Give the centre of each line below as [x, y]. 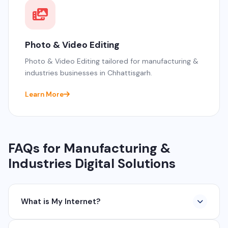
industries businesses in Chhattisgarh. [89, 73]
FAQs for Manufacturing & [89, 148]
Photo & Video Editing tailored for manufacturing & [112, 61]
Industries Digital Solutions [92, 163]
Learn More [44, 94]
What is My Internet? [61, 201]
